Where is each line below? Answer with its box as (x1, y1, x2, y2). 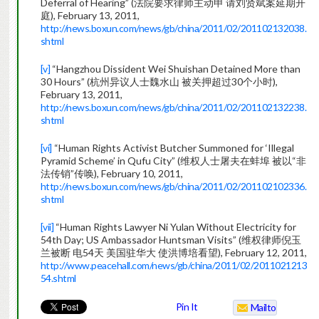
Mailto (250, 301, 276, 314)
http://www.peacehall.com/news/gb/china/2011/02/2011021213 (40, 259, 308, 272)
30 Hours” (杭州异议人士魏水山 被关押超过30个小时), (40, 75, 278, 88)
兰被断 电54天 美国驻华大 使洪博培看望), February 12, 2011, (40, 246, 307, 259)
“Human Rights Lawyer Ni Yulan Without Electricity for (53, 221, 297, 234)
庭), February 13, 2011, (40, 9, 140, 22)
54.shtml (40, 272, 76, 285)
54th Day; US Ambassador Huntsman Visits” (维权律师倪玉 (40, 234, 301, 246)
